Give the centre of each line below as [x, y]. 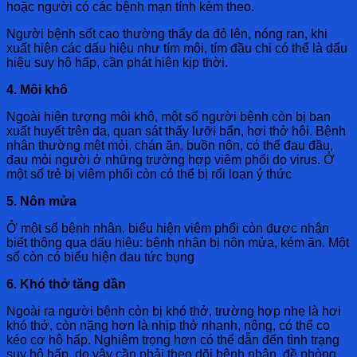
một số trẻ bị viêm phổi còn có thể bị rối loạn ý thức [149, 174]
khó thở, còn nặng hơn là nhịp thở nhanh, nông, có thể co [168, 325]
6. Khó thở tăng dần [66, 284]
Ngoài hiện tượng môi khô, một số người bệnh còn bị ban [169, 116]
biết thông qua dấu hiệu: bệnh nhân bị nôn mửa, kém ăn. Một [178, 242]
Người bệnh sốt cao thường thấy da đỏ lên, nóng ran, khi [167, 33]
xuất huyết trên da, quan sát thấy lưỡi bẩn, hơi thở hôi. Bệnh [176, 131]
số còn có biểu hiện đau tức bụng [100, 257]
